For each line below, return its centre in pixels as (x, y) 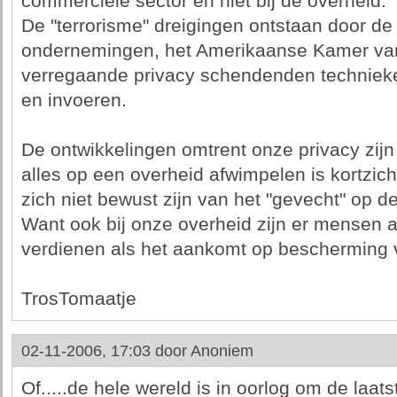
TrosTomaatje (78, 299)
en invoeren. (74, 100)
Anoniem (222, 351)
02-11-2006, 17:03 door (105, 351)
